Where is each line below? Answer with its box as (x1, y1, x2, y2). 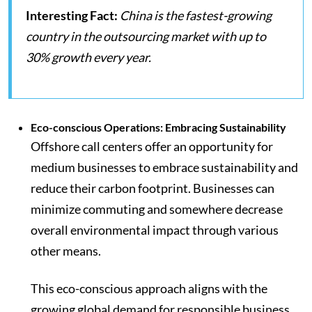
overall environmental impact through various (31, 222, 279, 238)
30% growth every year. (26, 49, 151, 65)
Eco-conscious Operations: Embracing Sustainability (31, 120, 286, 134)
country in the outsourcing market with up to (26, 29, 266, 45)
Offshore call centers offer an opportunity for (31, 139, 273, 155)
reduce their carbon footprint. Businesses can (31, 180, 274, 196)
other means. (31, 243, 103, 259)
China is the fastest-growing (120, 8, 272, 24)
